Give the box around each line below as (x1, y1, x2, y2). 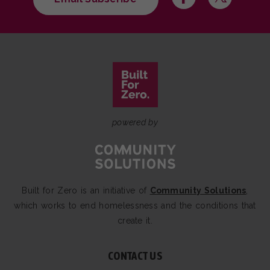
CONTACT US (108, 250, 162, 263)
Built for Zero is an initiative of (22, 186, 150, 196)
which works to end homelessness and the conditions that (14, 201, 256, 211)
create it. (117, 216, 153, 226)
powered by (111, 118, 159, 128)
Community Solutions (149, 186, 246, 196)
